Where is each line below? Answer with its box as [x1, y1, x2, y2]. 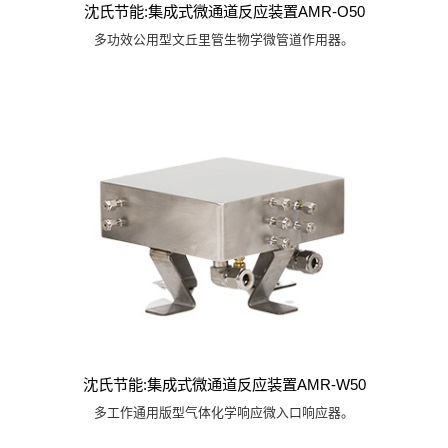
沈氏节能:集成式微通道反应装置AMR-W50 [82, 375, 366, 393]
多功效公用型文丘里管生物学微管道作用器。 [94, 31, 354, 47]
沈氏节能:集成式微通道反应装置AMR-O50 [83, 2, 365, 20]
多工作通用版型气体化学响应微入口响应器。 [94, 405, 354, 421]
